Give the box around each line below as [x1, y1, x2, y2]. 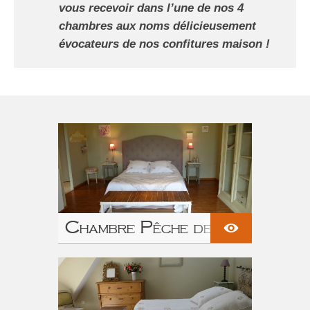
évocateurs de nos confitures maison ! [59, 37, 270, 51]
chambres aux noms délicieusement [59, 19, 256, 33]
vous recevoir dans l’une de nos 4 [59, 1, 244, 15]
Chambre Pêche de [65, 216, 212, 237]
